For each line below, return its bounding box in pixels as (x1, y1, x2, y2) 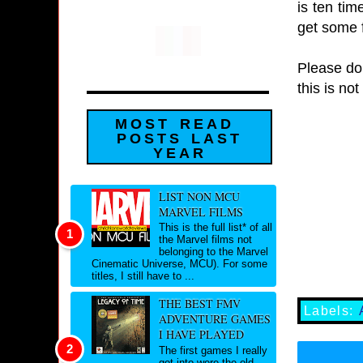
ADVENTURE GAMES (158, 311, 271, 327)
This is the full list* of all (158, 221, 272, 234)
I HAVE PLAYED (158, 327, 244, 343)
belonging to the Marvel (158, 246, 268, 258)
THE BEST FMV (158, 296, 241, 312)
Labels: (304, 304, 360, 318)
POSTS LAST (116, 130, 243, 147)
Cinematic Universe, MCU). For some (92, 258, 267, 271)
